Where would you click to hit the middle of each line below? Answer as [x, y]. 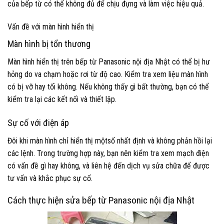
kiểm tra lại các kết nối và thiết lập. [62, 99]
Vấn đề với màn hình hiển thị [51, 26]
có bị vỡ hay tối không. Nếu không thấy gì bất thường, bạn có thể [108, 86]
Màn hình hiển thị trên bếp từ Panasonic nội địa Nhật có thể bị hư [109, 61]
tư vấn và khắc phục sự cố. [50, 178]
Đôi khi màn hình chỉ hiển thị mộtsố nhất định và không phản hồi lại [110, 140]
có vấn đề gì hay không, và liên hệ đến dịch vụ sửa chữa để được [108, 165]
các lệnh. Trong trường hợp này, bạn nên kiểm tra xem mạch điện [108, 153]
